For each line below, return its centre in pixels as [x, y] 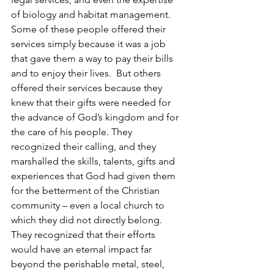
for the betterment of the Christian [87, 191]
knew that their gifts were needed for [92, 102]
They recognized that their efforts [84, 235]
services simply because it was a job [90, 44]
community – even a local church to [89, 205]
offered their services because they [88, 88]
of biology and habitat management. [93, 14]
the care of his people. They [73, 132]
